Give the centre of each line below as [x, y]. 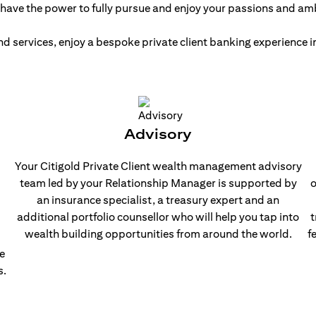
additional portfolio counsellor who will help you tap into [158, 217]
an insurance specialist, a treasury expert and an [158, 200]
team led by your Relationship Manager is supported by [158, 183]
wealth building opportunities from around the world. [158, 234]
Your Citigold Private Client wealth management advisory [158, 166]
